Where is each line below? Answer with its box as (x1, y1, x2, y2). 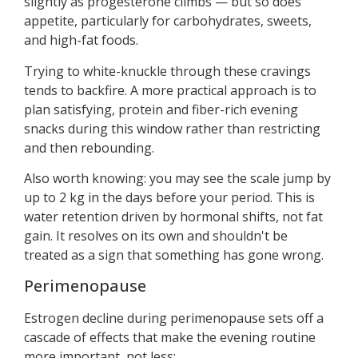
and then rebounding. (24, 138, 154, 157)
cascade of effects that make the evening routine (24, 328, 316, 346)
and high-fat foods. (24, 31, 138, 50)
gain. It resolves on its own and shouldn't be (24, 227, 288, 245)
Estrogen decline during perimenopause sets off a (24, 308, 324, 327)
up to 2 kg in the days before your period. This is (24, 189, 315, 207)
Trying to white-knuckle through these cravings (24, 62, 311, 80)
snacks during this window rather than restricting (24, 119, 320, 137)
